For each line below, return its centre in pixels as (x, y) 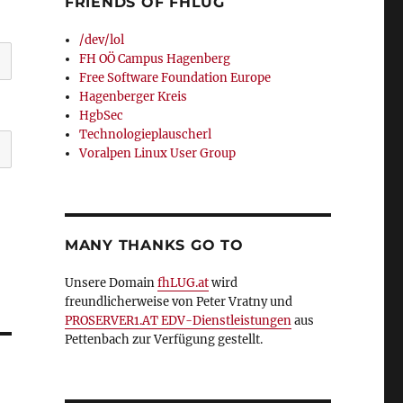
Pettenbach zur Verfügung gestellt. (163, 340)
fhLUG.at (183, 283)
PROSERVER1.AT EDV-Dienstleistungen (178, 321)
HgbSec (102, 116)
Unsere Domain (111, 283)
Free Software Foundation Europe (175, 78)
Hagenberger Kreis (134, 97)
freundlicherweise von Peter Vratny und (178, 302)
